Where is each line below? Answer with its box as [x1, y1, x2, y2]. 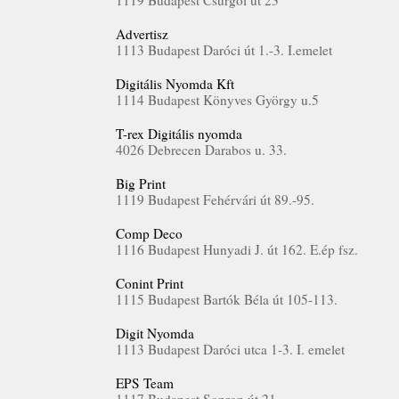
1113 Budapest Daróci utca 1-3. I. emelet [116, 340, 345, 358]
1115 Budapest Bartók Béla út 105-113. [116, 290, 338, 308]
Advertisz [116, 25, 168, 43]
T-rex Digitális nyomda [116, 125, 242, 142]
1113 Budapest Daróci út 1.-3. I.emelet [116, 41, 332, 59]
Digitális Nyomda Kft [116, 75, 234, 93]
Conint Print [116, 274, 183, 292]
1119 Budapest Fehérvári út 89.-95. [116, 191, 314, 208]
